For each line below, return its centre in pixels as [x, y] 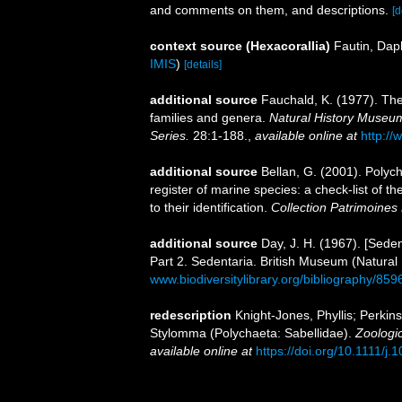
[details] [203, 65]
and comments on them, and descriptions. [271, 10]
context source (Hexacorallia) [240, 46]
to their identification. [210, 207]
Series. [170, 135]
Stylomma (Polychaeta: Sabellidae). [253, 333]
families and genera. [210, 118]
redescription [191, 315]
